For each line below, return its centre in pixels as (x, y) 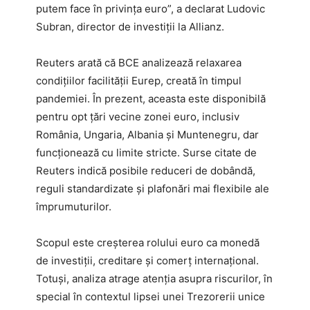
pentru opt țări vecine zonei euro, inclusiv (138, 116)
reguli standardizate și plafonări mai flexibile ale (153, 188)
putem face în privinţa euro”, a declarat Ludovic (151, 8)
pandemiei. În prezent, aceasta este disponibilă (151, 98)
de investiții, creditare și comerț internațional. (147, 260)
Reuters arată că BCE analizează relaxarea (139, 62)
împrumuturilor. (74, 206)
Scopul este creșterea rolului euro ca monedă (148, 242)
